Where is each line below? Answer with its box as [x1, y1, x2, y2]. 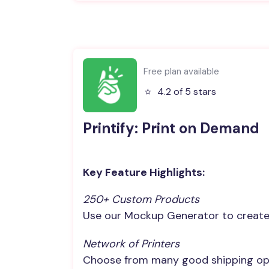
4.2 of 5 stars [157, 85, 216, 98]
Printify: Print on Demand [83, 119, 259, 138]
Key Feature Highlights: [83, 165, 205, 180]
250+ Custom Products [83, 192, 199, 207]
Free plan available [144, 65, 219, 77]
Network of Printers [83, 237, 180, 251]
